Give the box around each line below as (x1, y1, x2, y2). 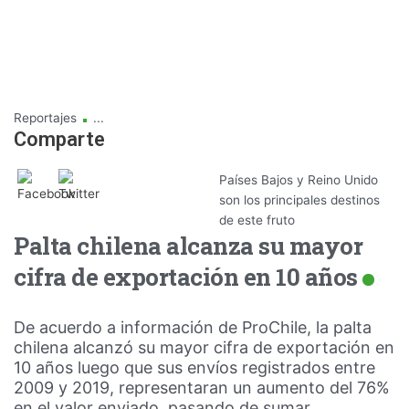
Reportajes (14, 110, 80, 125)
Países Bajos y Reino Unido (219, 172, 378, 187)
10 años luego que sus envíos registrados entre (14, 357, 375, 377)
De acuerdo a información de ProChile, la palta (14, 317, 372, 337)
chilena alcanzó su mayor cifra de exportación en (14, 337, 394, 357)
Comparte (14, 127, 105, 151)
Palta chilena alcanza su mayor (14, 229, 362, 261)
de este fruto (219, 212, 295, 227)
